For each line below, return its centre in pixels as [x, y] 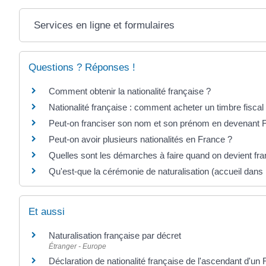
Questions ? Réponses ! [82, 67]
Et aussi [47, 212]
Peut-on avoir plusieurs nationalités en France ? [140, 139]
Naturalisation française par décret [115, 236]
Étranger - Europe [77, 247]
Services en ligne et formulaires [104, 25]
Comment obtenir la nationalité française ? [130, 91]
